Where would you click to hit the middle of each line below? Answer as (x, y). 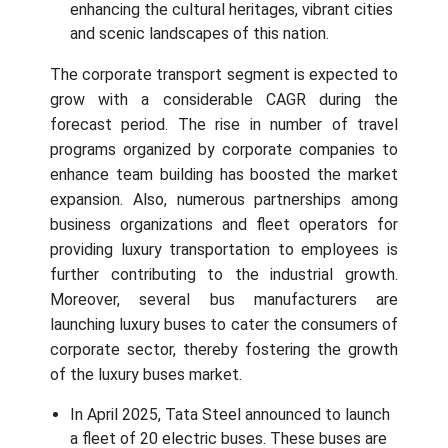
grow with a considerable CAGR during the (224, 100)
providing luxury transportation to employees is (224, 250)
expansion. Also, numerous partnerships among (224, 200)
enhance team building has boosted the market (224, 175)
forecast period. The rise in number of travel (224, 125)
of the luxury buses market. (146, 375)
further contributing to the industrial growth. (224, 275)
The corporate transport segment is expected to (224, 75)
